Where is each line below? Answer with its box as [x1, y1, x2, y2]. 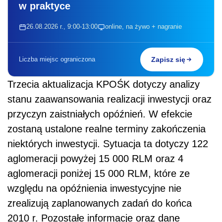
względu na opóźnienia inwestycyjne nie [7, 183, 181, 194]
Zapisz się [151, 55, 185, 64]
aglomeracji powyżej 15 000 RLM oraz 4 [7, 153, 183, 165]
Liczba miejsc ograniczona [19, 55, 95, 63]
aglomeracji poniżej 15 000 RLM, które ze [7, 168, 190, 179]
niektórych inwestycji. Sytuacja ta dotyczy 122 [7, 138, 208, 150]
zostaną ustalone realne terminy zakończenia [7, 123, 206, 135]
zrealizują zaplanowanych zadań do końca [7, 198, 192, 209]
